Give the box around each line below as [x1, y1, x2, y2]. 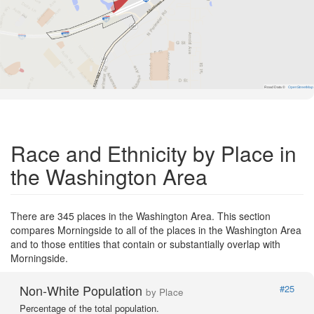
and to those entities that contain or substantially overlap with [11, 236, 280, 251]
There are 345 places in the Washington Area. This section [11, 208, 271, 223]
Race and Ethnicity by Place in [11, 137, 296, 168]
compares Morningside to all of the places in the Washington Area [11, 222, 301, 237]
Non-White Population [20, 280, 146, 299]
